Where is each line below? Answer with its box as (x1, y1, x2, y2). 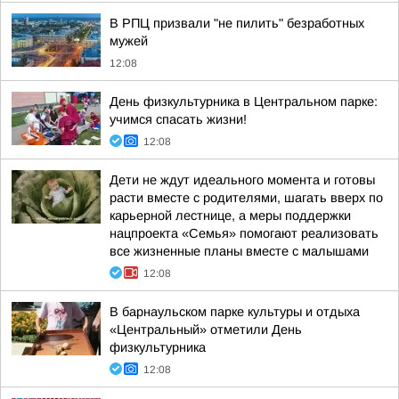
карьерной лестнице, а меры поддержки (110, 208, 351, 223)
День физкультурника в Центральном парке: (110, 94, 378, 109)
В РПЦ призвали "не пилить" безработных (110, 16, 364, 30)
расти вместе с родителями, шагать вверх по (110, 191, 383, 205)
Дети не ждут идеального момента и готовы (110, 173, 375, 187)
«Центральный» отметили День (110, 322, 302, 337)
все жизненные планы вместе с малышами (110, 244, 369, 258)
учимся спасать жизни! (110, 112, 247, 126)
